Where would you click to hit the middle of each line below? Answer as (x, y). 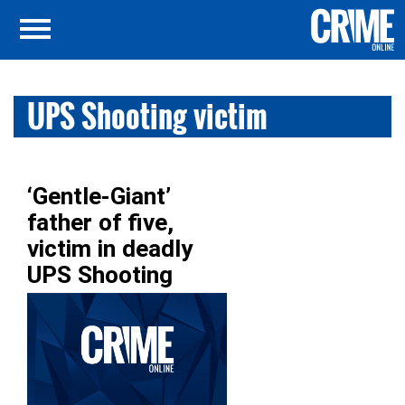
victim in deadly (110, 249)
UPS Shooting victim (147, 116)
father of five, (100, 222)
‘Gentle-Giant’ (99, 196)
